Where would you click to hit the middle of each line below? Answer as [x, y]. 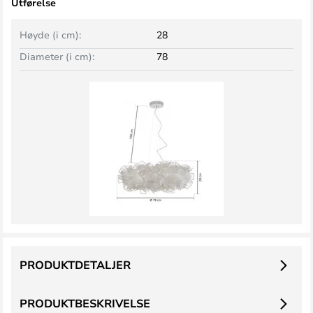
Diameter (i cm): [57, 56]
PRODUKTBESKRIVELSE [85, 303]
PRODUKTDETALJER [75, 265]
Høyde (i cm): [50, 35]
